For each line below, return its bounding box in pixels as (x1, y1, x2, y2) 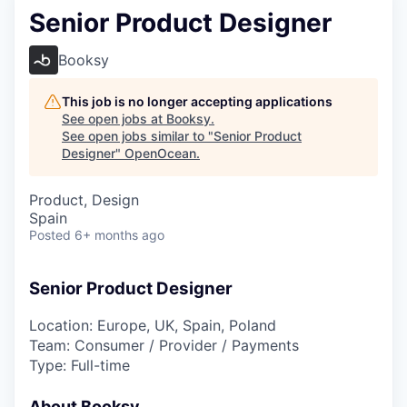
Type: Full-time (29, 356, 130, 375)
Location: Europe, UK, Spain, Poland (29, 316, 276, 335)
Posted (29, 226, 71, 243)
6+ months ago (74, 226, 164, 243)
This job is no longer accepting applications (62, 93, 333, 109)
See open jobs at (62, 110, 166, 126)
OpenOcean (124, 144, 196, 161)
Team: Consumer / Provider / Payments (29, 336, 299, 355)
